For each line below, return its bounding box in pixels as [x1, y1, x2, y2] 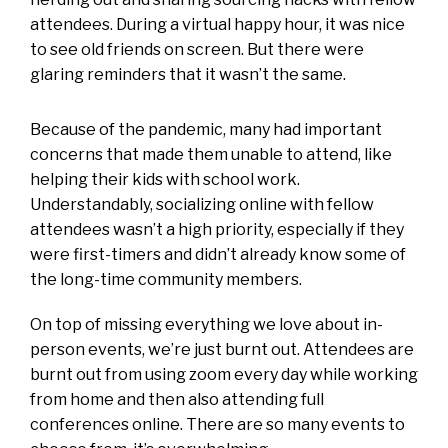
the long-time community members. [30, 269, 305, 289]
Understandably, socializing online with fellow [30, 194, 374, 214]
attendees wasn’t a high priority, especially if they [30, 219, 404, 239]
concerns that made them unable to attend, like [30, 144, 392, 164]
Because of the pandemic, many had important [30, 119, 382, 139]
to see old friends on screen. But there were [30, 39, 364, 59]
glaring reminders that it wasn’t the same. [30, 64, 346, 84]
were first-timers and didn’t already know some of [30, 244, 406, 264]
